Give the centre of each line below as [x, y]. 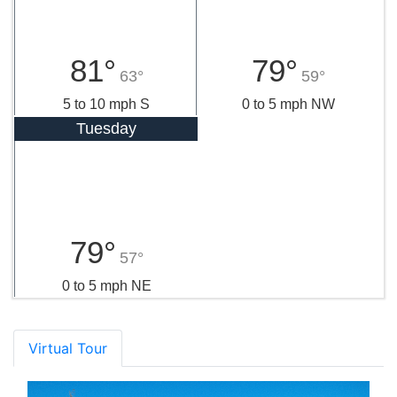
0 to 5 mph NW [288, 105]
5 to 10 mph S [106, 105]
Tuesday [106, 129]
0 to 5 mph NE [106, 286]
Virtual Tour [68, 349]
